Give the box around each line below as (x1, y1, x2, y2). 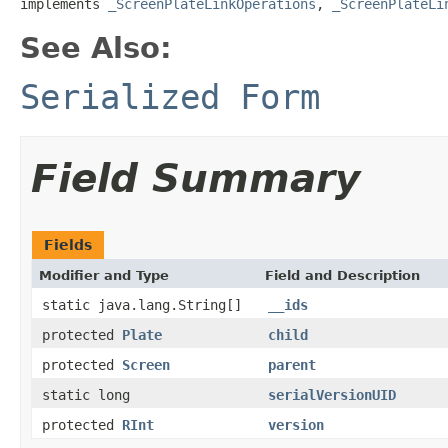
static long (42, 386, 130, 403)
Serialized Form (20, 76, 320, 117)
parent (268, 356, 316, 373)
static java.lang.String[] (42, 296, 242, 313)
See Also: (20, 30, 172, 65)
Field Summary (31, 155, 360, 201)
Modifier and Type (39, 267, 169, 283)
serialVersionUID (268, 386, 396, 403)
